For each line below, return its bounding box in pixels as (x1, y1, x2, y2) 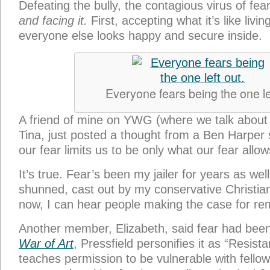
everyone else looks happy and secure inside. (19, 29, 262, 42)
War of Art (19, 237, 74, 250)
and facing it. (19, 14, 87, 27)
